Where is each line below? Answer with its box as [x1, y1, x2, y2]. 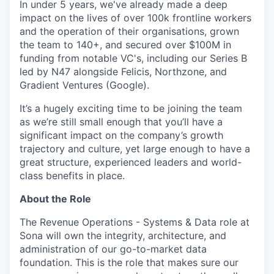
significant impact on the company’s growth [20, 129, 223, 142]
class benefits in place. [20, 169, 125, 182]
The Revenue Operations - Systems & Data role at [20, 216, 250, 229]
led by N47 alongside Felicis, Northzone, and [20, 65, 227, 78]
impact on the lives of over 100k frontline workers [20, 12, 251, 24]
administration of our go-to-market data [20, 243, 207, 256]
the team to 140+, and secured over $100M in [20, 39, 231, 51]
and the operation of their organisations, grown [20, 25, 239, 38]
